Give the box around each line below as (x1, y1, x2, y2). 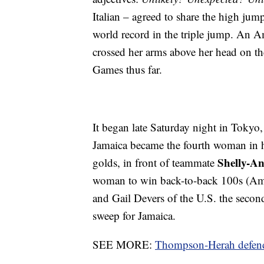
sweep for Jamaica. (93, 208, 176, 223)
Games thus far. (93, 62, 162, 77)
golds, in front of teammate (93, 155, 217, 170)
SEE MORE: (93, 237, 155, 252)
